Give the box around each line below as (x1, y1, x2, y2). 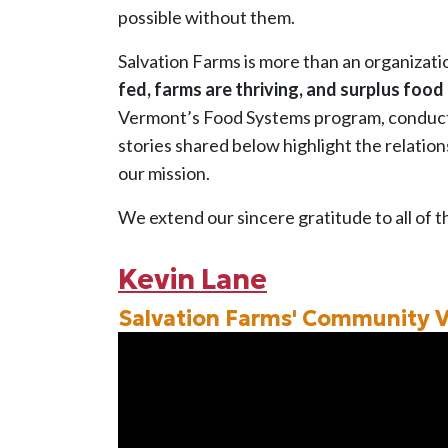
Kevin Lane (118, 261, 267, 297)
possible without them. (118, 5, 295, 28)
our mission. (118, 161, 210, 184)
